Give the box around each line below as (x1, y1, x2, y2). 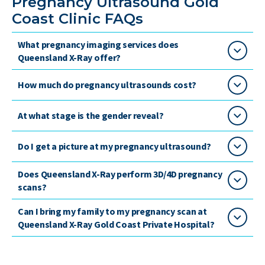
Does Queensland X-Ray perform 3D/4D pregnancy (18, 167, 222, 180)
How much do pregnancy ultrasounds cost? (18, 79, 196, 91)
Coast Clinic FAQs (12, 9, 143, 27)
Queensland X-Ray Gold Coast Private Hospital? (18, 218, 215, 230)
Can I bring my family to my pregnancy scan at (18, 205, 207, 217)
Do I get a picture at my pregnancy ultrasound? (18, 140, 211, 153)
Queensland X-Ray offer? (18, 51, 121, 63)
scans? (18, 180, 47, 193)
